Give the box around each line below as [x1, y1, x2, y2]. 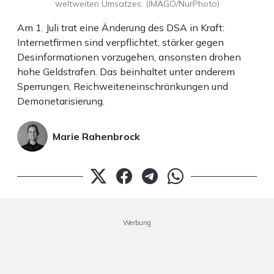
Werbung [123, 218, 151, 227]
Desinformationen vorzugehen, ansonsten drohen [17, 50, 241, 63]
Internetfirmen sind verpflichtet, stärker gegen [17, 35, 224, 48]
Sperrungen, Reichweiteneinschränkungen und [17, 80, 228, 92]
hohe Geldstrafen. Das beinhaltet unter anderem [17, 65, 235, 78]
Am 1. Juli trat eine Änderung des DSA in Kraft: [17, 21, 224, 34]
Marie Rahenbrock [53, 130, 140, 143]
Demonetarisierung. [17, 94, 105, 107]
